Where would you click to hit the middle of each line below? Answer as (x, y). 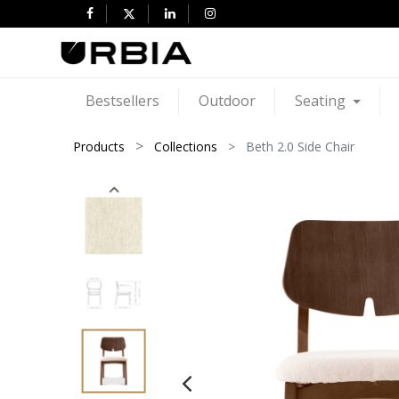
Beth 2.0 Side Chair (301, 146)
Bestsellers (122, 101)
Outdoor (227, 101)
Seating (320, 101)
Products (99, 146)
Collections (186, 146)
